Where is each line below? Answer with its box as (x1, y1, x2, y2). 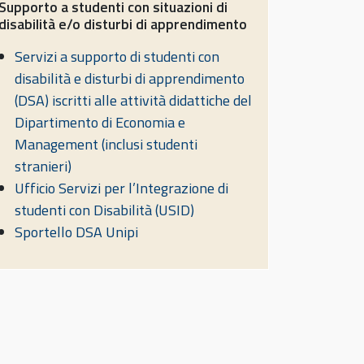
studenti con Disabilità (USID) (15, 199, 194, 222)
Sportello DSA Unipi (15, 221, 138, 244)
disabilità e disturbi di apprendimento (15, 67, 245, 90)
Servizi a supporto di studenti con (15, 45, 219, 68)
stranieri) (15, 155, 71, 178)
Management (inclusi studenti (15, 133, 197, 156)
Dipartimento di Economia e (15, 111, 185, 134)
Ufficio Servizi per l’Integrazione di (15, 177, 228, 200)
